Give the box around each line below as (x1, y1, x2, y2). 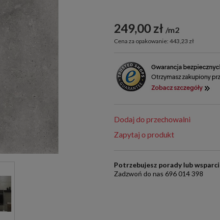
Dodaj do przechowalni (114, 115, 191, 124)
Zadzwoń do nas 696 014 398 (114, 169, 204, 178)
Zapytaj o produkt (114, 130, 175, 139)
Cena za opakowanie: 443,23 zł (114, 37, 194, 45)
